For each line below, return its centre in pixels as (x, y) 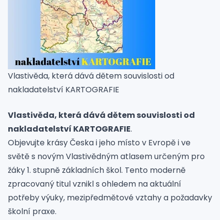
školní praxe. (32, 211)
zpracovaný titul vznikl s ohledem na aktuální (95, 184)
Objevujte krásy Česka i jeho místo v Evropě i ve (99, 143)
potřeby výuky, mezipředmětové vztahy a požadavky (110, 198)
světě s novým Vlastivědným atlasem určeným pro (106, 156)
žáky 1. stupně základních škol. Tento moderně (97, 170)
